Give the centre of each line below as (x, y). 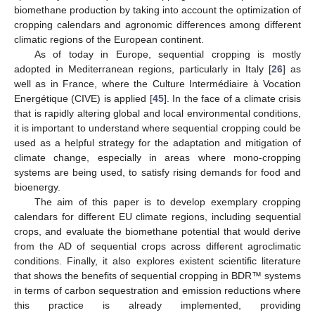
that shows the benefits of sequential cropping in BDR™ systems (157, 276)
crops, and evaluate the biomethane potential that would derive (157, 232)
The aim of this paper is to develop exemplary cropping (167, 202)
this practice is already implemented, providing (157, 306)
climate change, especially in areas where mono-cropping (157, 158)
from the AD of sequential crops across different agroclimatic (157, 246)
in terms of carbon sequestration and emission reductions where (157, 291)
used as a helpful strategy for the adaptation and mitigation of (157, 143)
